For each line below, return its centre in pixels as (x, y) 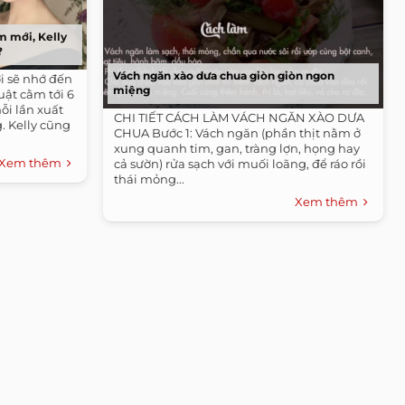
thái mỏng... (149, 179)
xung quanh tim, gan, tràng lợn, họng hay (237, 148)
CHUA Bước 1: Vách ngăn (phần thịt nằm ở (237, 132)
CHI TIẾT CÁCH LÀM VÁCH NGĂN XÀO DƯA (239, 117)
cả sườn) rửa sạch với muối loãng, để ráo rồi (240, 163)
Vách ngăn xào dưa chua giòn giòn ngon (224, 75)
